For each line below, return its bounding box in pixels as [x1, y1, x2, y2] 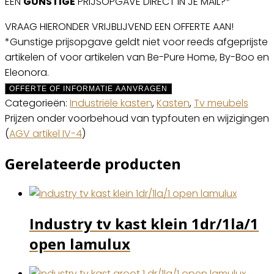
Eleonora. [5, 65, 49, 80]
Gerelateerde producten [5, 153, 181, 174]
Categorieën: [5, 95, 70, 110]
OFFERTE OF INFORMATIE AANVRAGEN [9, 84, 168, 93]
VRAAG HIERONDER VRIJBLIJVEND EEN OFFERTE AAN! [5, 19, 234, 34]
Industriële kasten [70, 95, 152, 110]
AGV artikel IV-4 [9, 126, 82, 141]
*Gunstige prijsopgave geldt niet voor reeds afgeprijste [5, 34, 268, 49]
